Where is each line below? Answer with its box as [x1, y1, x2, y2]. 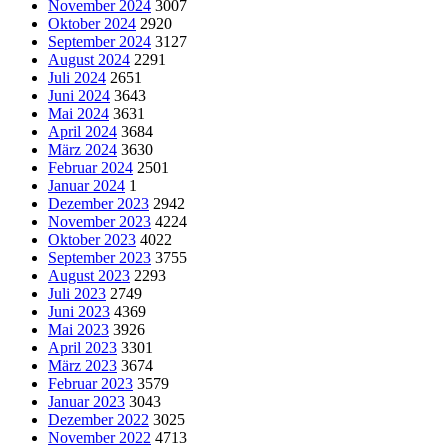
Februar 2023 [48, 374, 133, 392]
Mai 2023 [48, 320, 109, 338]
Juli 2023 [48, 284, 106, 302]
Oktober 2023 [48, 230, 136, 248]
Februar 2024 [48, 158, 133, 176]
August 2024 [48, 50, 130, 68]
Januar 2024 [48, 176, 125, 194]
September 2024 [48, 32, 151, 50]
